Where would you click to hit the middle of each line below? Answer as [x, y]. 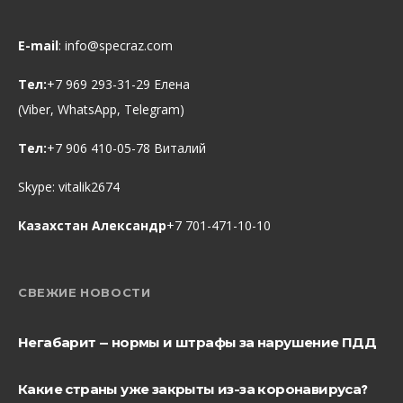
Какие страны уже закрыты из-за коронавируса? [193, 389]
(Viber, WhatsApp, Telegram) [101, 109]
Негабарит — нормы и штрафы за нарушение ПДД [197, 342]
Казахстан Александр [92, 225]
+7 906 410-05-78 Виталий [126, 148]
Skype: [38, 186]
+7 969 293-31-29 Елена [118, 84]
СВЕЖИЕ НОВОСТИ [85, 292]
